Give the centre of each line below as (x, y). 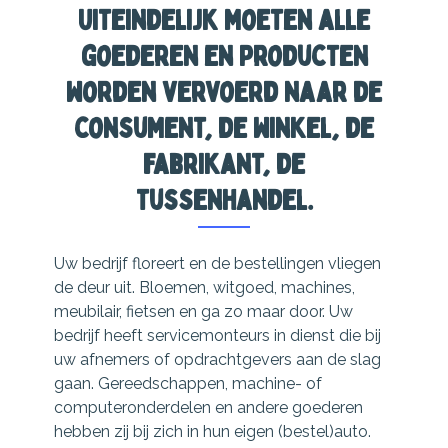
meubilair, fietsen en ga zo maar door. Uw (204, 312)
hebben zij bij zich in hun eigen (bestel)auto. (215, 432)
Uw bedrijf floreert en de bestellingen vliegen (218, 264)
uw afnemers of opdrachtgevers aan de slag (218, 360)
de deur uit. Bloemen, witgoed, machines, (205, 288)
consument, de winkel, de (224, 128)
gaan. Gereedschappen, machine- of (188, 384)
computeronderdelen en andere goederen (209, 408)
